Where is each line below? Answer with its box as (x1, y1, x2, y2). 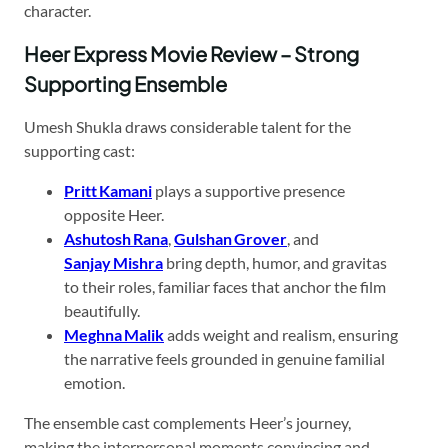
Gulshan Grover (174, 228, 287, 248)
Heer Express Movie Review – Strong (24, 40, 359, 66)
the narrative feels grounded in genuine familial (64, 348, 385, 368)
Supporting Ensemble (24, 70, 227, 96)
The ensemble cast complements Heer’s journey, (24, 412, 351, 432)
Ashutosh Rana (64, 228, 168, 248)
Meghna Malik (64, 324, 164, 344)
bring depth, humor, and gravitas (163, 252, 387, 272)
